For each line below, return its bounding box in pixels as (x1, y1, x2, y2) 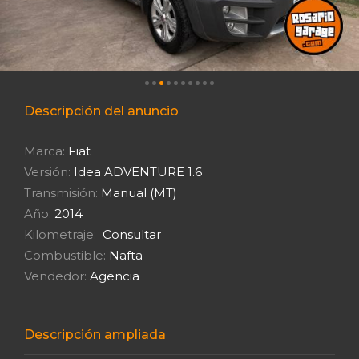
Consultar (96, 226, 161, 242)
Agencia (87, 268, 139, 284)
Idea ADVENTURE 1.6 (71, 163, 202, 179)
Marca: (24, 143, 65, 159)
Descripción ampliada (24, 326, 166, 342)
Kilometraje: (24, 226, 96, 242)
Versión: (24, 163, 71, 179)
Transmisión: (24, 184, 98, 200)
